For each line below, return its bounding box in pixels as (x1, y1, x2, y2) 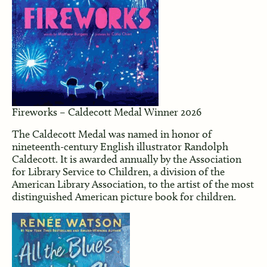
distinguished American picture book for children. (11, 190, 238, 203)
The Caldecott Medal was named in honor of (11, 127, 212, 141)
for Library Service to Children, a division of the (11, 164, 225, 178)
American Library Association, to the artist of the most (11, 177, 254, 191)
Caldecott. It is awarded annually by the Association (11, 152, 241, 166)
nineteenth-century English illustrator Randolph (11, 139, 228, 153)
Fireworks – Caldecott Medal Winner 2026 (11, 105, 201, 119)
